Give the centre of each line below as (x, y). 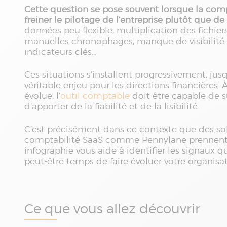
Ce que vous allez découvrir (114, 209)
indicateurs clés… (61, 52)
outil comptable (95, 96)
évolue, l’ (42, 96)
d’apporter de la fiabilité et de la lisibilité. (112, 106)
